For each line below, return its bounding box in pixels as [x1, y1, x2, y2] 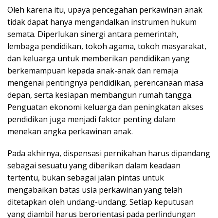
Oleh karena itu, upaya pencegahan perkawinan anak [7, 4, 202, 15]
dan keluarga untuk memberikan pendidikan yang [7, 53, 190, 64]
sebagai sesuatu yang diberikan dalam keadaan [7, 160, 181, 171]
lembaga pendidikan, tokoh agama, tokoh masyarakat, [7, 40, 206, 52]
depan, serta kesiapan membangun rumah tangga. [7, 89, 193, 100]
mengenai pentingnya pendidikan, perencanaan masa [7, 77, 203, 88]
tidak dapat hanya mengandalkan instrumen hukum [7, 16, 197, 27]
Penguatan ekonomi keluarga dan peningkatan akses [7, 101, 203, 112]
